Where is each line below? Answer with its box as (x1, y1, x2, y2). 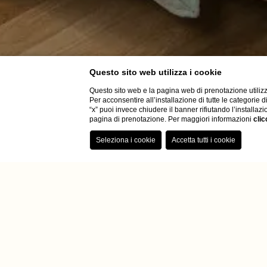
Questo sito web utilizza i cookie (89, 67, 222, 77)
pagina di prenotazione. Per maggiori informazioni (89, 115, 254, 123)
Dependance (195, 187, 235, 200)
